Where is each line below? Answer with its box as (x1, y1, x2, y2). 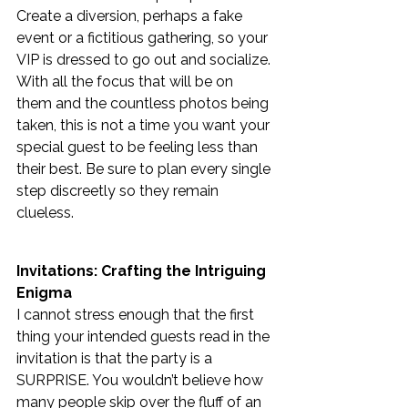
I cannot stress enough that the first (16, 306, 258, 323)
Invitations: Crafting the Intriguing (16, 262, 270, 280)
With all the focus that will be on (16, 73, 237, 90)
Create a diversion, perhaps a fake (16, 7, 246, 25)
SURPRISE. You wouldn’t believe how (16, 372, 267, 389)
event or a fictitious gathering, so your (16, 29, 271, 46)
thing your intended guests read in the (16, 328, 273, 345)
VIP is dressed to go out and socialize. (16, 51, 274, 68)
